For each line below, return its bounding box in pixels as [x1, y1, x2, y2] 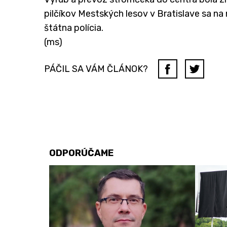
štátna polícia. [44, 22, 103, 34]
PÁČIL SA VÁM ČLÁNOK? [44, 63, 148, 75]
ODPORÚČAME [49, 147, 113, 159]
